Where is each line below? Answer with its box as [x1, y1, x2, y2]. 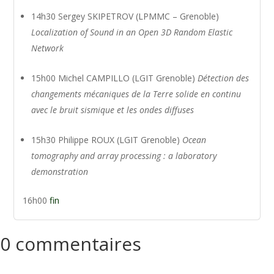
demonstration [31, 166, 89, 177]
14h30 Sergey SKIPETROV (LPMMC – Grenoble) [31, 10, 220, 22]
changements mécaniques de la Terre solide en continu [31, 88, 242, 100]
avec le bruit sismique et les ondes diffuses [31, 104, 194, 116]
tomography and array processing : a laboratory [31, 150, 217, 161]
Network [31, 42, 64, 54]
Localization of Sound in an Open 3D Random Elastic [31, 26, 233, 38]
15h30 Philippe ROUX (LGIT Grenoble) [31, 134, 180, 146]
